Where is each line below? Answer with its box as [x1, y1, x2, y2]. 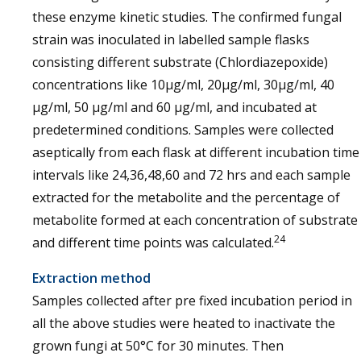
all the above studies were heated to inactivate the [32, 314, 335, 332]
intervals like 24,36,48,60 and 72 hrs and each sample [32, 166, 351, 184]
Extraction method [32, 269, 151, 287]
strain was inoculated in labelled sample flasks [32, 31, 309, 48]
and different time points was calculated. [32, 234, 274, 251]
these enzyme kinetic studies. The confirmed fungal [32, 8, 342, 26]
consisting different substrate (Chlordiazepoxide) [32, 53, 328, 71]
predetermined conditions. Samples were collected [32, 121, 334, 139]
